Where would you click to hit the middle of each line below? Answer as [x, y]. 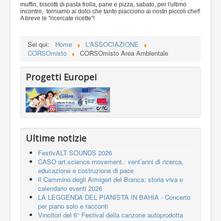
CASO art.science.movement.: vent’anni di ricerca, [111, 161]
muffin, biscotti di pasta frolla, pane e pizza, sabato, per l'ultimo [103, 5]
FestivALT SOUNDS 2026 [75, 152]
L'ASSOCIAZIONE [112, 44]
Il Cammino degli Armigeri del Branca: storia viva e [110, 179]
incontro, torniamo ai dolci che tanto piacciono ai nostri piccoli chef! [110, 12]
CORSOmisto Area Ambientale [124, 53]
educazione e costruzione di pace [86, 170]
